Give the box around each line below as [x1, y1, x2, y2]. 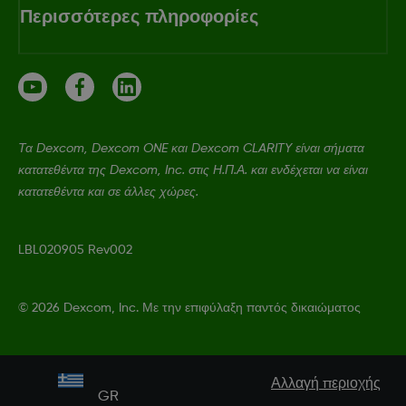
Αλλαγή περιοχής [271, 376, 381, 391]
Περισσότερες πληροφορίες [20, 5, 258, 26]
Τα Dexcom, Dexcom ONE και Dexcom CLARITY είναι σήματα [18, 141, 364, 155]
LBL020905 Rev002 [18, 243, 132, 256]
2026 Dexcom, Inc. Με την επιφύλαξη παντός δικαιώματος [32, 301, 361, 314]
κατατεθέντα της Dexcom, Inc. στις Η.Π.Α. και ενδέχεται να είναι [18, 163, 368, 177]
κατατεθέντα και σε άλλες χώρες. [18, 185, 198, 198]
